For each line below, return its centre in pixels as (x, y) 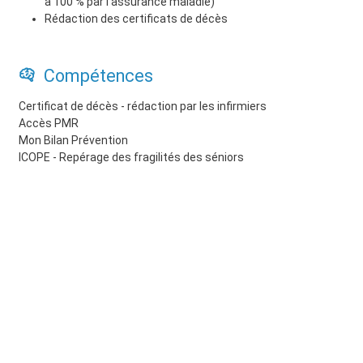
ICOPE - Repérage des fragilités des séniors (132, 157)
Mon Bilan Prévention (74, 140)
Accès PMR (49, 123)
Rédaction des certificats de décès (137, 18)
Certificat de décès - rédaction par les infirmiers (143, 106)
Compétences (97, 75)
